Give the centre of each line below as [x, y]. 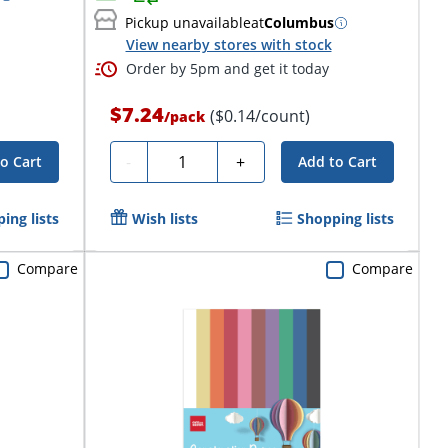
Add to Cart [337, 161]
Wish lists [164, 218]
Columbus [298, 23]
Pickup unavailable [187, 23]
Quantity [187, 158]
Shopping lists [345, 218]
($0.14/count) [259, 115]
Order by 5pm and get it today [227, 68]
